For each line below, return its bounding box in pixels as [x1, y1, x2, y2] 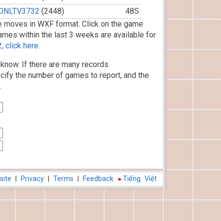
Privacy [21, 175, 44, 183]
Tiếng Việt [123, 175, 157, 183]
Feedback [83, 175, 113, 183]
